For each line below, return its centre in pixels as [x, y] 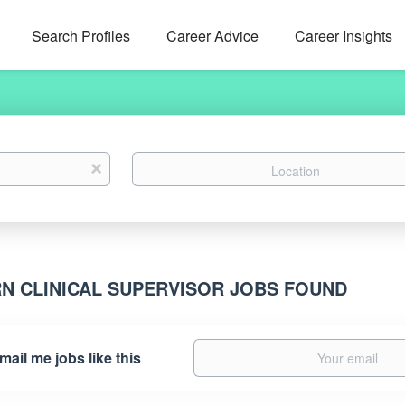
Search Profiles [80, 36]
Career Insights [343, 36]
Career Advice [212, 36]
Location [156, 160]
